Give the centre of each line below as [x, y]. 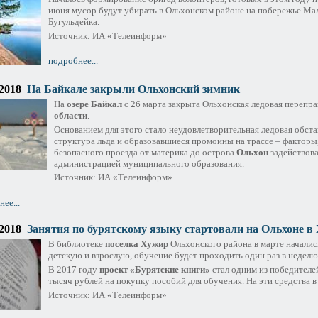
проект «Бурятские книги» [155, 270]
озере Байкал [94, 104]
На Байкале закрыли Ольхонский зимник [133, 89]
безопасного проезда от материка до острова [145, 152]
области [71, 115]
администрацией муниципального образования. [149, 163]
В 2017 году [74, 270]
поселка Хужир [137, 244]
